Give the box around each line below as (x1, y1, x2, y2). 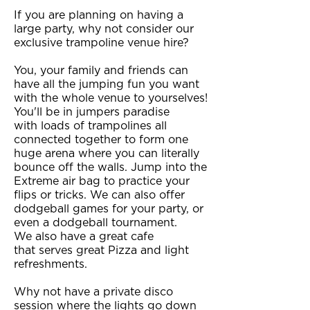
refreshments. (14, 259, 87, 270)
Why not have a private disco (14, 286, 173, 298)
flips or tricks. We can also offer (14, 190, 185, 201)
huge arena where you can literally (14, 148, 199, 159)
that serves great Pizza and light (14, 245, 189, 256)
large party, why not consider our (14, 24, 194, 35)
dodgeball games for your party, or (14, 203, 203, 215)
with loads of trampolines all (14, 120, 167, 131)
